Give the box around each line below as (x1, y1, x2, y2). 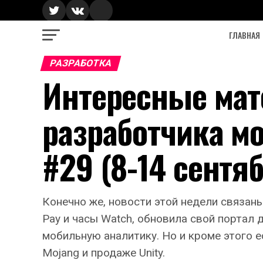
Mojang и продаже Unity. (42, 246, 165, 259)
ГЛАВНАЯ (229, 29, 260, 41)
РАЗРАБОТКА (48, 58, 113, 69)
